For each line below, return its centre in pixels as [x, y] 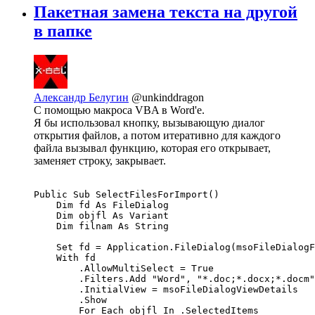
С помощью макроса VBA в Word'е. [119, 110]
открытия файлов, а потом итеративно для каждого [157, 136]
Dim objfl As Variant [101, 216]
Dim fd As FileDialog [101, 205]
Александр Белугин [81, 98]
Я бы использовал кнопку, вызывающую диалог [149, 123]
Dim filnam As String [101, 226]
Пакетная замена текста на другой [166, 12]
